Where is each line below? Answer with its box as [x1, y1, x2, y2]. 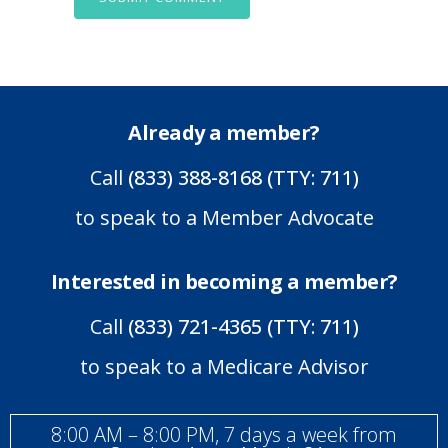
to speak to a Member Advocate [74, 204, 374, 232]
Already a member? [128, 119, 320, 147]
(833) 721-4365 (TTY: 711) [127, 313, 359, 341]
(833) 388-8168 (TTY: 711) [127, 164, 359, 192]
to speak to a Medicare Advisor [79, 353, 369, 381]
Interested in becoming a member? [50, 268, 398, 296]
